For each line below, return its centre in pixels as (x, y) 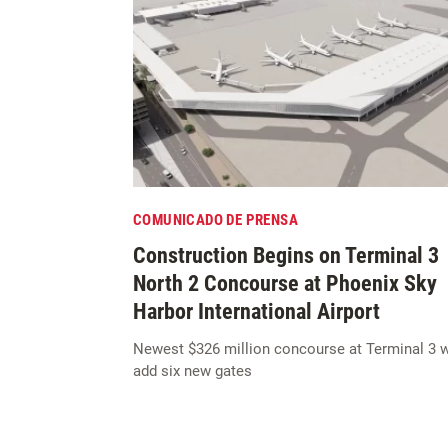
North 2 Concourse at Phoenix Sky (285, 284)
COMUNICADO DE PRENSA (215, 220)
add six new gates (192, 371)
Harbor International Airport (256, 312)
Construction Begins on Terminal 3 (286, 256)
